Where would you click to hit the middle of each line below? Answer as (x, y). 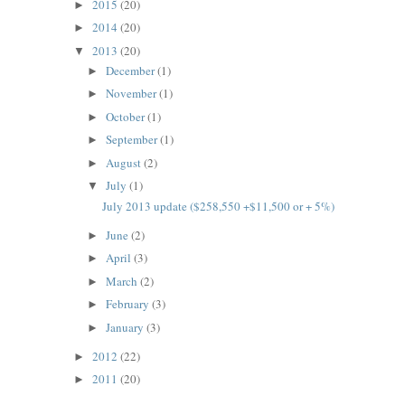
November (133, 94)
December (132, 70)
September (133, 140)
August (125, 162)
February (129, 304)
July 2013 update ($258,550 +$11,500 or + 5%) (219, 206)
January (127, 327)
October (127, 116)
